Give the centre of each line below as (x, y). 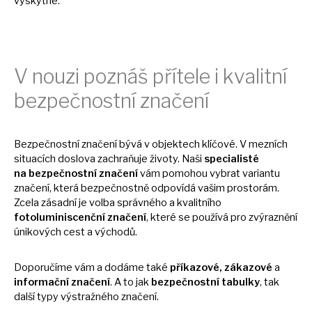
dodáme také (137, 267)
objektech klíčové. (196, 144)
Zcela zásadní (46, 202)
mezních (268, 144)
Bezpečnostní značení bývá (79, 144)
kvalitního (199, 202)
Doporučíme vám (55, 267)
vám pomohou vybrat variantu (209, 173)
